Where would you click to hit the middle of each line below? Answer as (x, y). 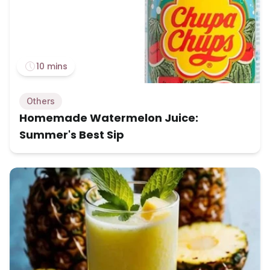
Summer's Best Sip (72, 135)
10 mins (52, 67)
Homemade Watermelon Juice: (109, 118)
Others (41, 101)
